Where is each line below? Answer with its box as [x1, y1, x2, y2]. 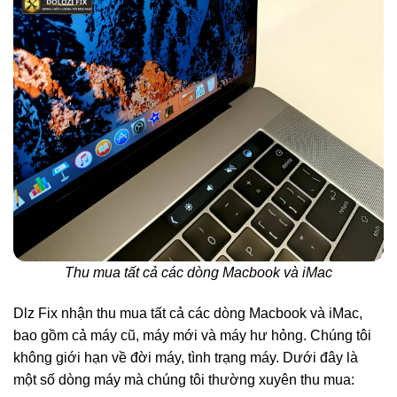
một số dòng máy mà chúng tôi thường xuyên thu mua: [13, 371, 354, 387]
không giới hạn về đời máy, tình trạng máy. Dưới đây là [13, 349, 358, 365]
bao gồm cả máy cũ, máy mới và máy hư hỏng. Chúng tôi [13, 327, 371, 343]
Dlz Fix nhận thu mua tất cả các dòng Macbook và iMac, [13, 305, 362, 321]
